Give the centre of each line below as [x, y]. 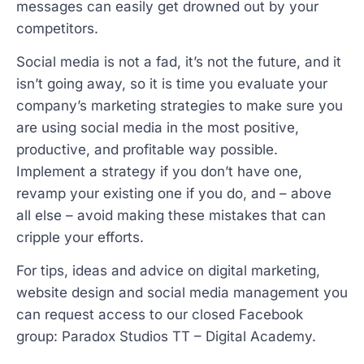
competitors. [57, 28]
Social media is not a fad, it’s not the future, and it [179, 61]
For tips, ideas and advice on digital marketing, [168, 271]
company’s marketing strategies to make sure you [180, 105]
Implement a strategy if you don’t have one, [159, 171]
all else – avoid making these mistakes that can [171, 215]
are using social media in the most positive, [158, 127]
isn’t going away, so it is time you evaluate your [172, 83]
